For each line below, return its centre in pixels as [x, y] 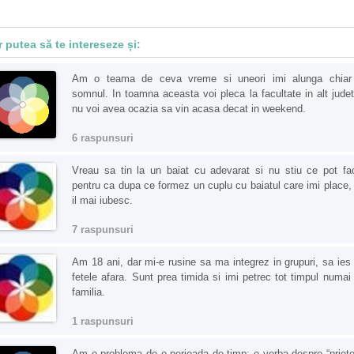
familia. [88, 292]
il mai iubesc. [102, 201]
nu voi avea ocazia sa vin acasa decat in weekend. [189, 109]
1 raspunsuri [103, 322]
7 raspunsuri [103, 230]
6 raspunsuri [103, 138]
